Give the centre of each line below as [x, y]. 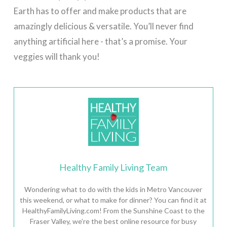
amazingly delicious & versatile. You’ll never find [103, 26]
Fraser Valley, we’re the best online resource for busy [113, 221]
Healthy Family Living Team [113, 167]
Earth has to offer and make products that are [100, 11]
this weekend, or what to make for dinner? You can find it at [113, 200]
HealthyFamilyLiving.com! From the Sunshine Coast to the [113, 210]
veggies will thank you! [56, 56]
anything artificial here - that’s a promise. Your [100, 41]
